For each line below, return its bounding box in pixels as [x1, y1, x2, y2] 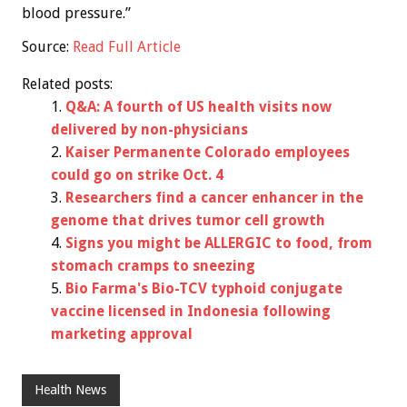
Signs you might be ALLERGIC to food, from [65, 233, 372, 252]
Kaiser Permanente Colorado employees [65, 143, 350, 161]
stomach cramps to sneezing [51, 256, 255, 274]
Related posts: [22, 74, 113, 93]
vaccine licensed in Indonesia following [51, 302, 331, 320]
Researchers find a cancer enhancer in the [65, 188, 363, 206]
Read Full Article [73, 37, 181, 55]
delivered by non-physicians [51, 120, 248, 138]
